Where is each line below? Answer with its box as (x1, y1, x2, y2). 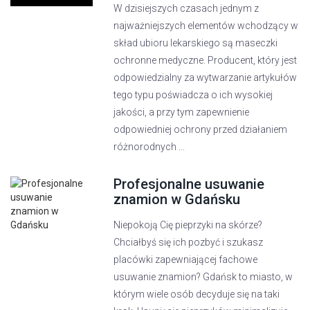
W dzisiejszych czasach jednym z (113, 3, 259, 14)
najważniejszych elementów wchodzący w (113, 20, 299, 31)
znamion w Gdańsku (113, 191, 241, 208)
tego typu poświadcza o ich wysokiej (113, 89, 273, 100)
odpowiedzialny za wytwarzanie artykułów (113, 72, 298, 83)
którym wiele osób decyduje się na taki (113, 289, 280, 300)
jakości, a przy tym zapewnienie (113, 107, 250, 118)
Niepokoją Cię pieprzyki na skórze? (113, 219, 263, 230)
